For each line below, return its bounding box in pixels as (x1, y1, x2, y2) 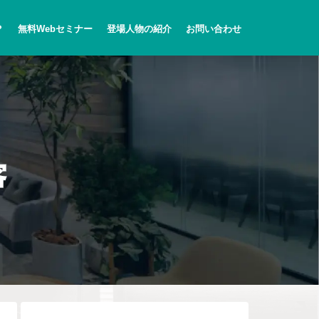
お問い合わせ (185, 23, 241, 35)
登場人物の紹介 (106, 23, 172, 35)
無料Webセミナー (17, 23, 93, 35)
